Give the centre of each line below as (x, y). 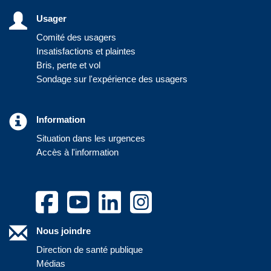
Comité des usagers (76, 37)
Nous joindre (64, 230)
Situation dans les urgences (91, 138)
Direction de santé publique (90, 250)
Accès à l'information (77, 152)
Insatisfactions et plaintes (86, 51)
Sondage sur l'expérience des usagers (112, 79)
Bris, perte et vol (68, 65)
